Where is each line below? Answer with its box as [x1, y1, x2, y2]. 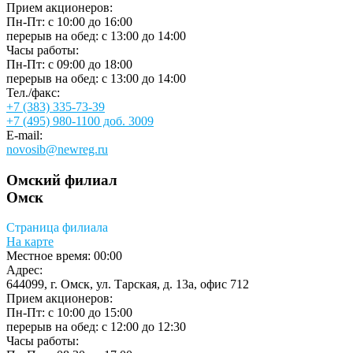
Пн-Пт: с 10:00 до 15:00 [6, 306, 132, 320]
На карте [6, 235, 54, 249]
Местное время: [6, 249, 94, 263]
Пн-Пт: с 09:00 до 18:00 [6, 58, 132, 72]
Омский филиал [6, 171, 117, 188]
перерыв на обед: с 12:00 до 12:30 [6, 320, 186, 334]
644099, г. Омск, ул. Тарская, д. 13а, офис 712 [6, 277, 249, 292]
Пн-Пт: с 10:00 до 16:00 [6, 15, 132, 29]
